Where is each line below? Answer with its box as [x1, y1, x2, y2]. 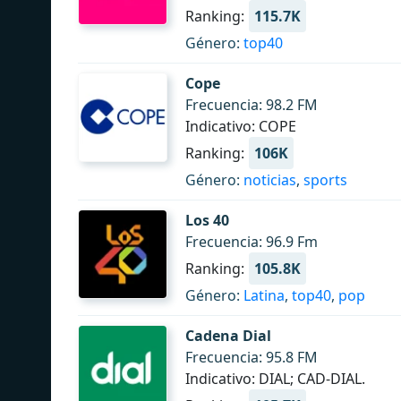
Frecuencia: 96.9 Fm [185, 232, 318, 252]
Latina [243, 286, 285, 305]
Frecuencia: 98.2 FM [185, 95, 318, 115]
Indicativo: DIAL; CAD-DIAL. [185, 369, 365, 388]
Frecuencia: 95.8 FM [185, 347, 318, 367]
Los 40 [185, 210, 229, 230]
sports [303, 170, 347, 190]
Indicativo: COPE [185, 116, 296, 136]
